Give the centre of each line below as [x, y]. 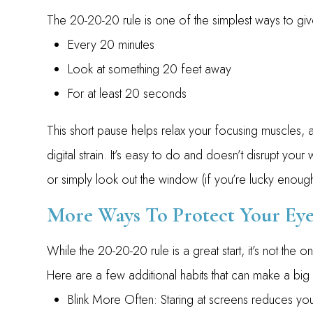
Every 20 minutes [111, 45]
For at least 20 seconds [128, 94]
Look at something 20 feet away [150, 69]
